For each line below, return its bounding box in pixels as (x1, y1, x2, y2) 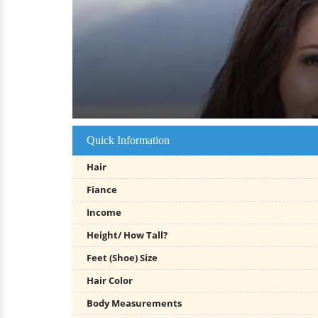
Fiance (87, 183, 117, 196)
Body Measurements (87, 297, 182, 309)
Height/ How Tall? (87, 229, 168, 241)
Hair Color (87, 274, 133, 287)
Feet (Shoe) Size (87, 251, 158, 264)
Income (87, 206, 121, 219)
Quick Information (87, 134, 170, 146)
